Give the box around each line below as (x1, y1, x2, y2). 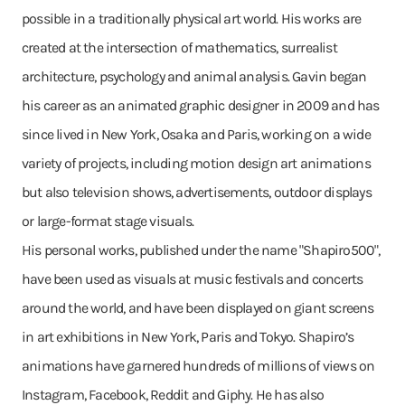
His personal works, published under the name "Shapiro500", (22, 241, 381, 259)
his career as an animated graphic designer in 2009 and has (22, 97, 380, 114)
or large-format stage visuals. (22, 212, 193, 230)
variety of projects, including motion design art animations (22, 155, 371, 172)
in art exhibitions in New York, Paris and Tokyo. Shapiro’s (22, 328, 354, 345)
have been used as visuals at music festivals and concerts (22, 270, 363, 287)
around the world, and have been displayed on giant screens (22, 299, 374, 316)
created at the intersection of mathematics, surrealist (22, 39, 337, 56)
